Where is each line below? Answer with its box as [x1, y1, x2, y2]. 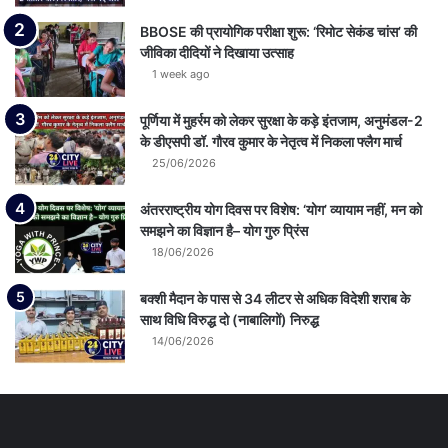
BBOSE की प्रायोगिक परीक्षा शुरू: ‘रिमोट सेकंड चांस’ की [140, 22, 417, 40]
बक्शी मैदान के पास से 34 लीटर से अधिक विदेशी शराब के [140, 289, 410, 307]
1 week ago [152, 66, 210, 81]
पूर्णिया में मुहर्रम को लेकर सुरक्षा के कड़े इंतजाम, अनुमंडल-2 [140, 111, 423, 129]
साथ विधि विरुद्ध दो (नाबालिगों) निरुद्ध [140, 310, 319, 328]
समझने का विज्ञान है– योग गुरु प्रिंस [140, 221, 308, 239]
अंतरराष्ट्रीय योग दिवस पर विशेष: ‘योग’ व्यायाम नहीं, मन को [140, 200, 422, 218]
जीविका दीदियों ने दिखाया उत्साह [140, 43, 294, 61]
